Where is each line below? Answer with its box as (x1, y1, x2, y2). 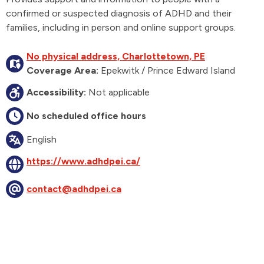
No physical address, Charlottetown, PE (27, 51, 205, 62)
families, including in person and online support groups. (6, 22, 236, 33)
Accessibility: (27, 87, 86, 98)
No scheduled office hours (27, 110, 146, 121)
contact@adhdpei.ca (27, 183, 121, 194)
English (27, 134, 57, 145)
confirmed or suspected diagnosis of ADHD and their (6, 8, 232, 19)
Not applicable (86, 87, 150, 98)
